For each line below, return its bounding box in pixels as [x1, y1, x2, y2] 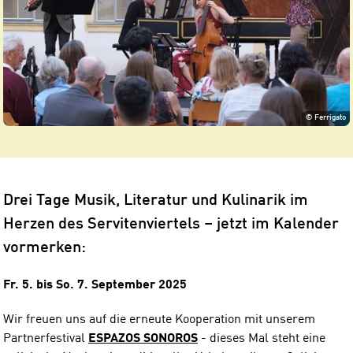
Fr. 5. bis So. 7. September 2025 [3, 278, 187, 292]
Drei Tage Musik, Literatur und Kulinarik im [3, 192, 308, 209]
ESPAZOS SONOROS [88, 332, 198, 345]
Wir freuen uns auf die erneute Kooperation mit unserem [3, 313, 315, 326]
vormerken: [3, 240, 86, 256]
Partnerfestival [3, 332, 88, 345]
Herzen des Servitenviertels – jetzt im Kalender [3, 216, 339, 232]
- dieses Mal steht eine [198, 332, 325, 345]
